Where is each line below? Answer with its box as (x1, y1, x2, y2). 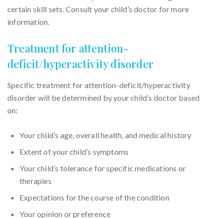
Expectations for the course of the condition (19, 193, 169, 202)
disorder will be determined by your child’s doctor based (7, 93, 200, 102)
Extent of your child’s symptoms (19, 147, 129, 156)
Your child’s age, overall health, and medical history (19, 130, 192, 140)
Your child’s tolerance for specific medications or (19, 163, 186, 173)
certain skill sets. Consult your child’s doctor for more (7, 4, 189, 14)
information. (7, 17, 50, 26)
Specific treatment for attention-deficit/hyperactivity (7, 80, 190, 90)
